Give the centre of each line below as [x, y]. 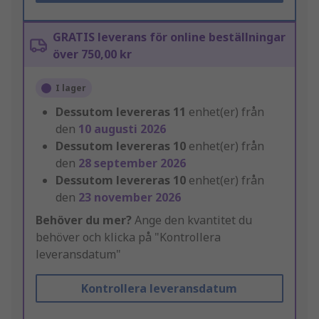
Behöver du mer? [84, 220]
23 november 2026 [130, 198]
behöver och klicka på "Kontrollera [128, 237]
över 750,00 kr [92, 54]
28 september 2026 [132, 163]
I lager [71, 88]
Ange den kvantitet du [192, 220]
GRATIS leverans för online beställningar [169, 37]
